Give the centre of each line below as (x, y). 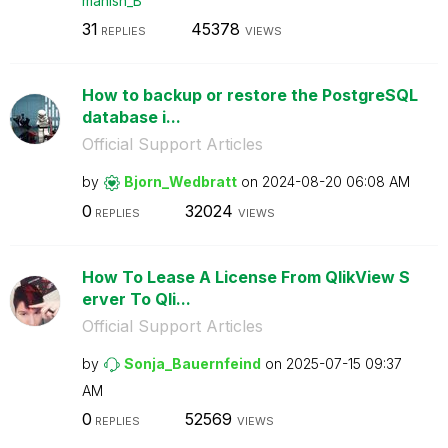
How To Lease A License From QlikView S (245, 276)
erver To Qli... (136, 298)
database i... (131, 117)
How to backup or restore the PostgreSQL (249, 95)
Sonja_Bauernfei (183, 363)
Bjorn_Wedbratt (180, 181)
